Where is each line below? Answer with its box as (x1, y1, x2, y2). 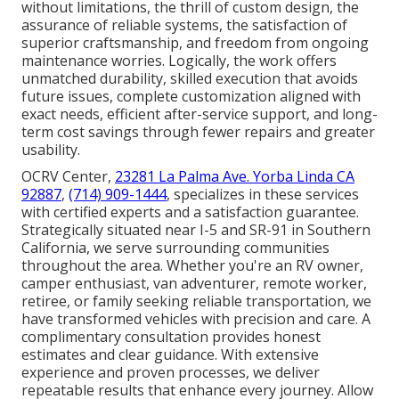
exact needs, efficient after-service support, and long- (21, 104, 378, 125)
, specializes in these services (167, 184, 359, 205)
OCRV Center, (21, 167, 115, 187)
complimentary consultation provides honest (21, 327, 321, 347)
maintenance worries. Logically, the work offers (21, 51, 337, 71)
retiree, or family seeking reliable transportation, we (21, 291, 371, 312)
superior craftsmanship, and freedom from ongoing (21, 33, 369, 53)
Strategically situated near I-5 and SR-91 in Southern (21, 220, 370, 240)
